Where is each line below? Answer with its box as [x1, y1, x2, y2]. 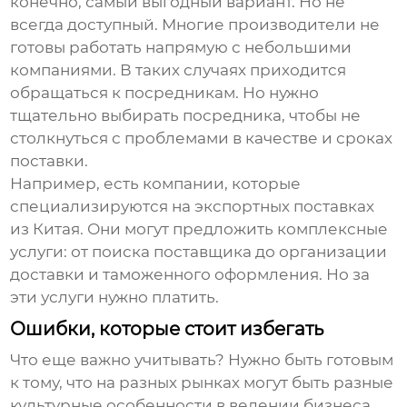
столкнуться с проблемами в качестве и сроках [10, 129, 393, 148]
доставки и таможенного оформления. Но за [10, 265, 371, 284]
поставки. [10, 152, 89, 171]
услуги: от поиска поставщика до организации [10, 243, 388, 262]
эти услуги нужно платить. [10, 288, 220, 307]
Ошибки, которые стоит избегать [10, 318, 324, 341]
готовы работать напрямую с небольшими [10, 38, 352, 57]
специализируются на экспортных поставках [10, 197, 375, 216]
